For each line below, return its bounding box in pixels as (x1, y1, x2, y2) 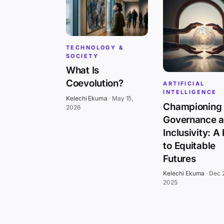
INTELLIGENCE (163, 88, 217, 96)
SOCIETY (66, 52, 98, 59)
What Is (66, 64, 99, 76)
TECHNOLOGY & (66, 43, 124, 51)
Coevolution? (66, 77, 123, 89)
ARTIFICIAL (163, 80, 205, 87)
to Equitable (163, 139, 215, 151)
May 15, (111, 94, 133, 102)
